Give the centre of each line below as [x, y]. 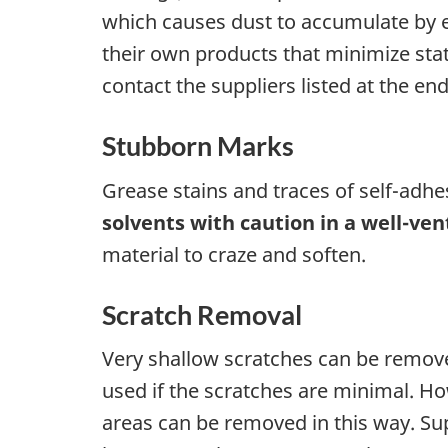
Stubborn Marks [198, 146]
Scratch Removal [202, 314]
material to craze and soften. [234, 254]
